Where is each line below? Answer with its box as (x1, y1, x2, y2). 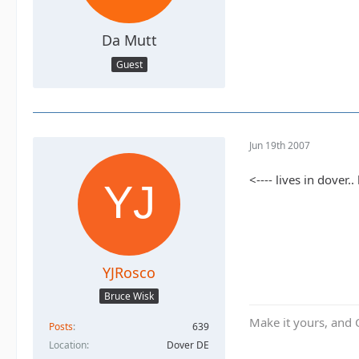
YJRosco (103, 262, 155, 282)
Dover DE (167, 338, 209, 353)
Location (49, 338, 87, 353)
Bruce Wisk (104, 289, 154, 304)
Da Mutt (101, 30, 157, 50)
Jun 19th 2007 (249, 139, 310, 153)
